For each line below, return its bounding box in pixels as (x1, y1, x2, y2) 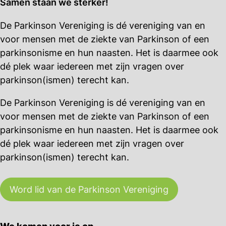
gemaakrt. (20, 42, 64, 53)
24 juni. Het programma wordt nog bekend (20, 29, 203, 40)
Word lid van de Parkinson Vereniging (10, 184, 168, 195)
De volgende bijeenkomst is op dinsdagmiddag (20, 15, 219, 26)
